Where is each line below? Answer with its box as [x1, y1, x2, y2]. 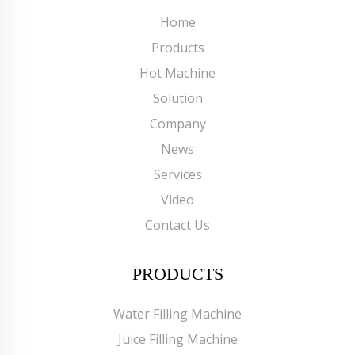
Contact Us [145, 216, 210, 234]
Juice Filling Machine [117, 330, 238, 348]
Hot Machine [139, 63, 216, 82]
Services [153, 165, 202, 183]
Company [149, 114, 206, 132]
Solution [152, 89, 203, 107]
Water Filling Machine [113, 304, 242, 323]
